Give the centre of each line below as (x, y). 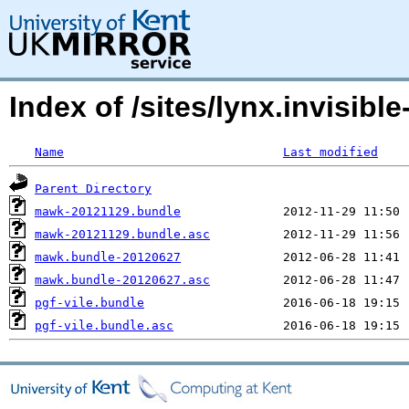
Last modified (330, 152)
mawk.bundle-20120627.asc (122, 280)
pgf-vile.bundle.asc (104, 325)
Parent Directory (93, 189)
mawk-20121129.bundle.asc (122, 234)
